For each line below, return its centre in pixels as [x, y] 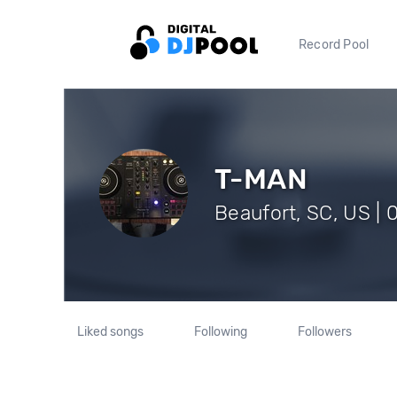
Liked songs [111, 332]
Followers [324, 332]
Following [220, 332]
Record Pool [334, 44]
